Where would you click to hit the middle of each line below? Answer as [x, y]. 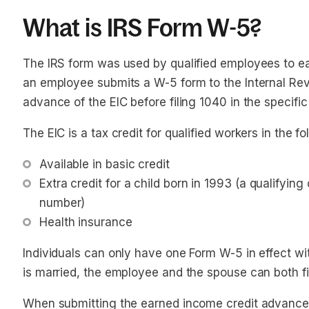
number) [62, 203]
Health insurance [88, 222]
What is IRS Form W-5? [142, 28]
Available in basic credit [104, 164]
